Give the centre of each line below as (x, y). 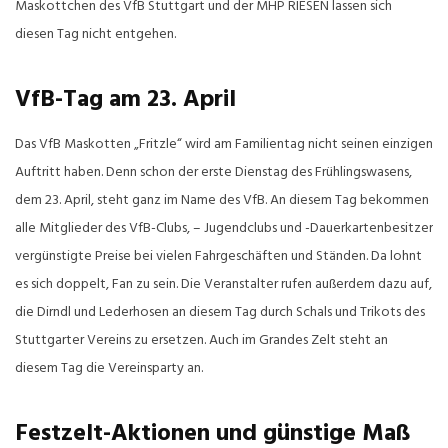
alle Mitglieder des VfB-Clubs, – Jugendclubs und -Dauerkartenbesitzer (224, 228)
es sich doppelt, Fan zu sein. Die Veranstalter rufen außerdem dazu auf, (223, 284)
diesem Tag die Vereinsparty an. (109, 368)
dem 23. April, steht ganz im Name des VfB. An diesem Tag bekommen (222, 200)
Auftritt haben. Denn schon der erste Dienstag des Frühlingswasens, (213, 172)
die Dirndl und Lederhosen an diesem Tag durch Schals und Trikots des (220, 312)
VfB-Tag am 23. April (125, 100)
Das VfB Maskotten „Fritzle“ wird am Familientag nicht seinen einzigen (224, 144)
